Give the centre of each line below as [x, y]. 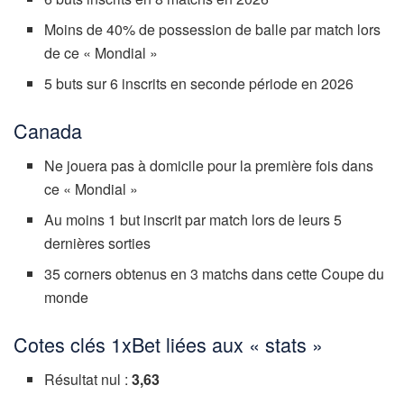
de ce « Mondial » [101, 53]
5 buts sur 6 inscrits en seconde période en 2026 [199, 84]
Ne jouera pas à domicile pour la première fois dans [209, 166]
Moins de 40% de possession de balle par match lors [213, 30]
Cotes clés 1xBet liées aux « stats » [168, 344]
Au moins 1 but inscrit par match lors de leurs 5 [193, 220]
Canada [48, 131]
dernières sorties [98, 243]
